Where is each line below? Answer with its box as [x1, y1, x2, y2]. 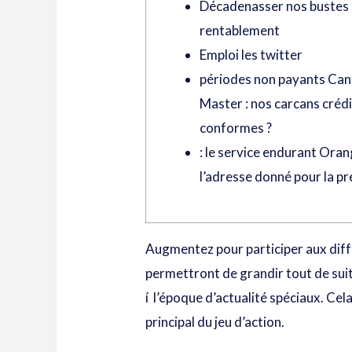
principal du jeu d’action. [145, 313, 285, 330]
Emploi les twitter [200, 46, 303, 63]
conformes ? [200, 119, 273, 136]
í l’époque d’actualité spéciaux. [145, 288, 327, 306]
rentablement [200, 21, 280, 38]
